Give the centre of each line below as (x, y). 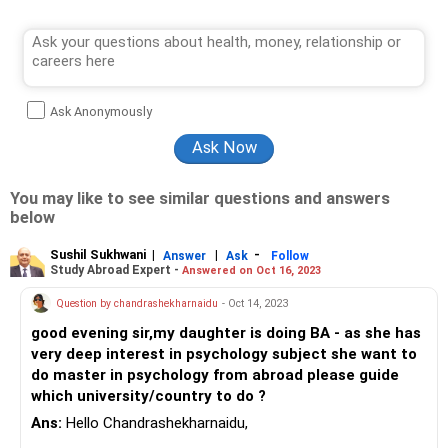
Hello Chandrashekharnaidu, (155, 423)
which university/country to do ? (241, 396)
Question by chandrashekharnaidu (137, 303)
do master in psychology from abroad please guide (215, 375)
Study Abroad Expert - (116, 269)
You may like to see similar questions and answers (200, 198)
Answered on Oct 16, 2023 (251, 270)
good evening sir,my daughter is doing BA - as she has (226, 333)
